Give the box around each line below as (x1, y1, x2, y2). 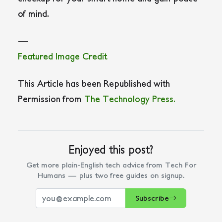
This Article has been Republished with (18, 78, 170, 89)
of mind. (18, 8, 49, 19)
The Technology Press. (84, 94, 175, 105)
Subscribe (135, 194, 169, 203)
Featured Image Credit (18, 51, 107, 62)
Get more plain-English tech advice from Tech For (26, 161, 196, 169)
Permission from (18, 94, 84, 105)
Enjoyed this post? (69, 143, 153, 156)
